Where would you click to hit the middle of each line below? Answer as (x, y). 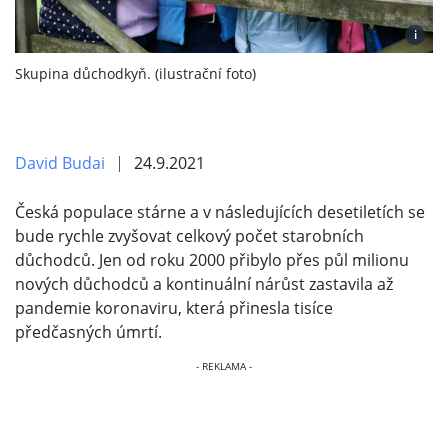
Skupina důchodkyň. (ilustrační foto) (135, 73)
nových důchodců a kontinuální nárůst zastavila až (204, 283)
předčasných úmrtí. (88, 331)
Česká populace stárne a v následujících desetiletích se (220, 211)
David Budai (60, 162)
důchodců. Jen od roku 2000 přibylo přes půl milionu (212, 259)
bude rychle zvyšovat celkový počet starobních (189, 235)
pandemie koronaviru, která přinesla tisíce (174, 307)
